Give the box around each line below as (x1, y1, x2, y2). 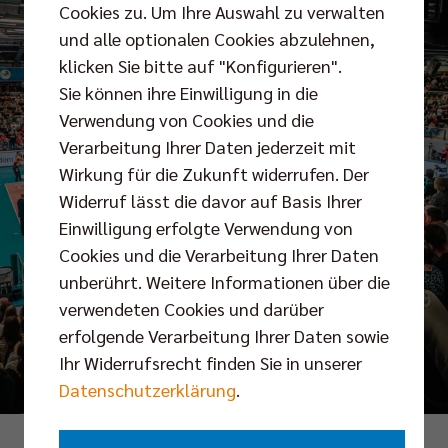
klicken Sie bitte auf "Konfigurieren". (59, 54, 342, 78)
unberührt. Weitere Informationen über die (59, 270, 390, 294)
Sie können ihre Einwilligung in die (59, 81, 318, 105)
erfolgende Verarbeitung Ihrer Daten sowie (59, 324, 389, 348)
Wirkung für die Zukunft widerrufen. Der (59, 162, 369, 186)
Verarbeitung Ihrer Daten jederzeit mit (59, 135, 356, 159)
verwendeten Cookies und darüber (59, 297, 324, 321)
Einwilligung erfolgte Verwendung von (59, 216, 353, 240)
